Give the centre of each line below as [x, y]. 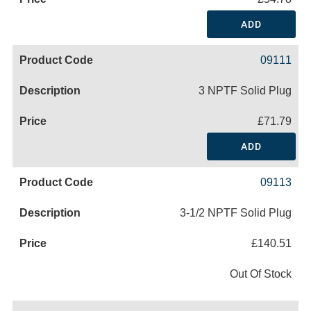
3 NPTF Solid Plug [245, 90]
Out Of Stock [261, 274]
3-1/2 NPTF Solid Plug [236, 212]
